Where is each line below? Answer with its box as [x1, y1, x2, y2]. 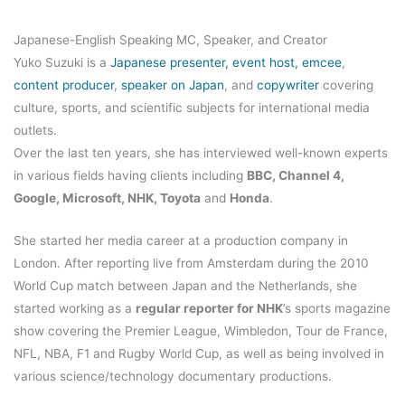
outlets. [14, 123, 64, 138]
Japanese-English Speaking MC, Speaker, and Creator [14, 33, 327, 48]
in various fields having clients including [14, 168, 247, 184]
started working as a [14, 300, 136, 316]
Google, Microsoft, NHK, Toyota [14, 191, 201, 206]
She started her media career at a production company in [14, 232, 348, 248]
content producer [14, 78, 114, 93]
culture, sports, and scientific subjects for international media [14, 100, 370, 116]
